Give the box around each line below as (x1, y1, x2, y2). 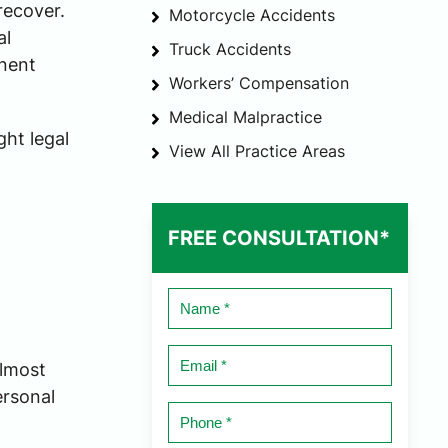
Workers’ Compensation (169, 73, 349, 94)
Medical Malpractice (169, 107, 322, 128)
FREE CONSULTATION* (168, 226, 390, 251)
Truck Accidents (169, 39, 291, 60)
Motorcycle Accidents (169, 5, 335, 26)
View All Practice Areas (169, 141, 345, 162)
